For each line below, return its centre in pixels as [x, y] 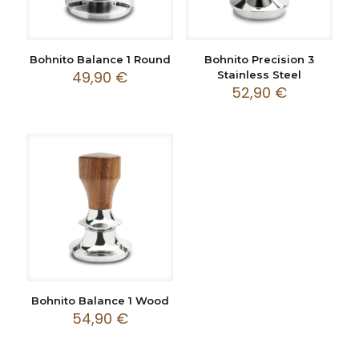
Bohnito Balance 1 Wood [100, 300]
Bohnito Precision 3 [259, 60]
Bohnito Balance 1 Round [100, 60]
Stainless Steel [259, 75]
